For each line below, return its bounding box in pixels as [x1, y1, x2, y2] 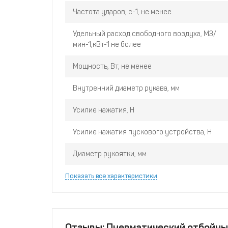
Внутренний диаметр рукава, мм [73, 84, 180, 93]
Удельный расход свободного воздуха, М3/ [73, 30, 216, 38]
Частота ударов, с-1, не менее [73, 8, 172, 16]
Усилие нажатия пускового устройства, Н [73, 128, 212, 136]
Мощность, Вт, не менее [73, 62, 152, 71]
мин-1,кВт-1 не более [73, 40, 141, 49]
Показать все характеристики [65, 172, 157, 180]
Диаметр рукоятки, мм [73, 150, 147, 158]
